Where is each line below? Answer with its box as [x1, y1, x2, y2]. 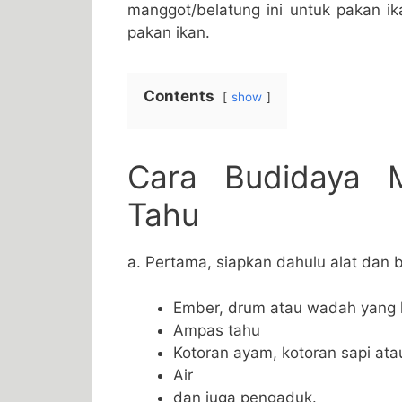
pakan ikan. [127, 23, 210, 42]
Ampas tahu [173, 320, 260, 339]
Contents [144, 87, 214, 106]
